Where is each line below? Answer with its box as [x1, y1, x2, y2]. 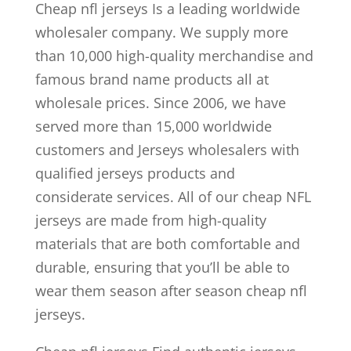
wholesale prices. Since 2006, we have [34, 93, 286, 112]
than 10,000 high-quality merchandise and [34, 46, 313, 65]
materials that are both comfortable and [34, 234, 300, 253]
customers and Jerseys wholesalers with [34, 140, 299, 159]
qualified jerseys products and [34, 164, 235, 183]
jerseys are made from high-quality [34, 211, 266, 230]
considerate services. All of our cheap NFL [34, 187, 311, 206]
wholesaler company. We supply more [34, 23, 288, 42]
